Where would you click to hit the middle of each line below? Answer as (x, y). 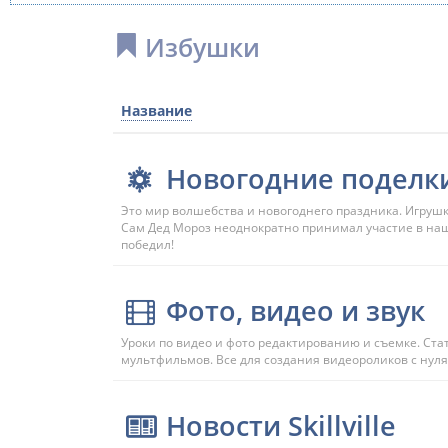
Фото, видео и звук (295, 310)
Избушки (199, 47)
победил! (147, 244)
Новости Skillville (280, 425)
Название (156, 110)
